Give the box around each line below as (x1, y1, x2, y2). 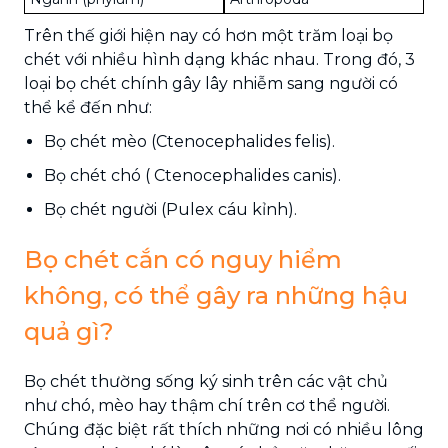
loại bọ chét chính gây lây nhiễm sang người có (24, 73, 398, 93)
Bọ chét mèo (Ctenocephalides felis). (44, 131, 335, 151)
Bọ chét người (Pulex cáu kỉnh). (44, 199, 297, 219)
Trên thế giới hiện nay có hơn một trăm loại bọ (24, 25, 393, 45)
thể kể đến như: (24, 97, 152, 117)
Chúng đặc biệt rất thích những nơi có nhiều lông (24, 419, 424, 439)
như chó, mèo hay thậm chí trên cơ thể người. (24, 395, 390, 415)
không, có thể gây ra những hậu (24, 280, 408, 310)
